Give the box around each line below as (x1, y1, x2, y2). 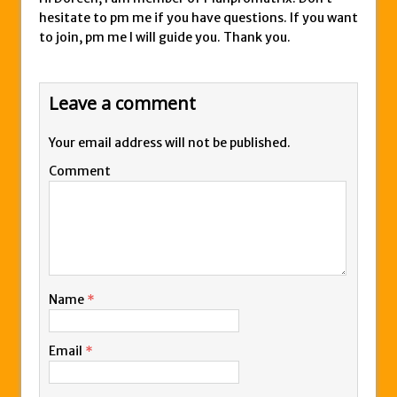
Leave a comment (49, 91, 196, 116)
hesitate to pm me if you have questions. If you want (39, 10, 358, 27)
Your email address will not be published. (49, 135, 291, 152)
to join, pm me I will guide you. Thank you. (39, 29, 291, 46)
